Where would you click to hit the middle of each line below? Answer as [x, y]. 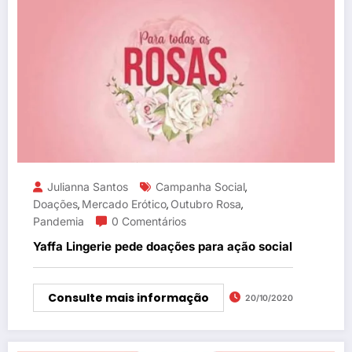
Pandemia [59, 221]
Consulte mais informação [128, 297]
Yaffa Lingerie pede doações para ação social [163, 246]
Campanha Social [200, 186]
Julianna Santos [88, 186]
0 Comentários [149, 221]
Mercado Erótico [124, 203]
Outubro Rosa [206, 203]
